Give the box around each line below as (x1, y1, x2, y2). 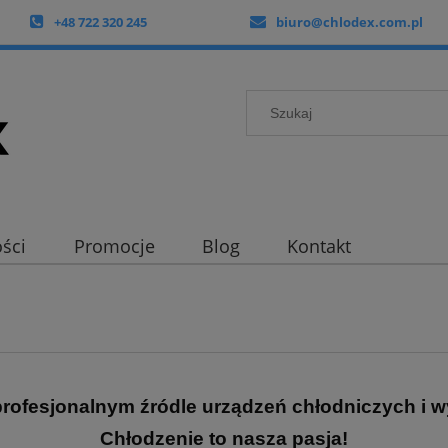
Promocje (73, 234, 155, 259)
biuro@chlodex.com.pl (276, 13, 424, 31)
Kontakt (287, 234, 352, 259)
